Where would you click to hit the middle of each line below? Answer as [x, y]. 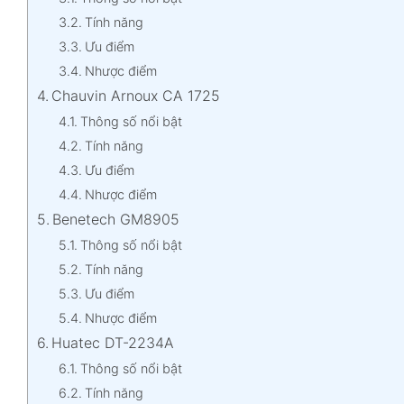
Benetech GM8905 [116, 219]
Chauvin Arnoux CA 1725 [136, 95]
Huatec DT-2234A [113, 342]
